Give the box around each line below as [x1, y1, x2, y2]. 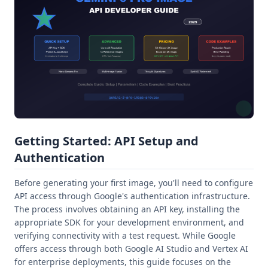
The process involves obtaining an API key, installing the [14, 203, 240, 215]
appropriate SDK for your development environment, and [14, 217, 244, 228]
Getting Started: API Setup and [14, 133, 199, 149]
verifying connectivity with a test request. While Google [14, 230, 236, 241]
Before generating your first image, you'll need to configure [14, 177, 253, 188]
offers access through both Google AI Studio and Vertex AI [14, 243, 248, 254]
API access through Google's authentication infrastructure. [14, 190, 250, 202]
